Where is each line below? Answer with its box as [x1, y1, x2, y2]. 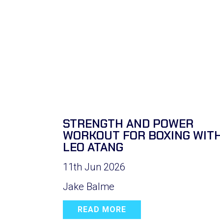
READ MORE [78, 205, 126, 214]
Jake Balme [63, 181, 114, 192]
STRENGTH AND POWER [63, 116, 193, 131]
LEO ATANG [63, 139, 123, 155]
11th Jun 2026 [63, 161, 125, 173]
